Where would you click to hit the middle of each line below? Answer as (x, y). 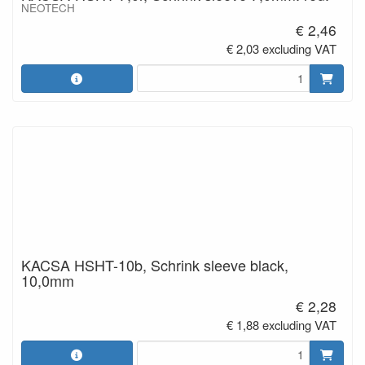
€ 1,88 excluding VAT (282, 324)
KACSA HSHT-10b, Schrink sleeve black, (155, 265)
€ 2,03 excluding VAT (282, 49)
